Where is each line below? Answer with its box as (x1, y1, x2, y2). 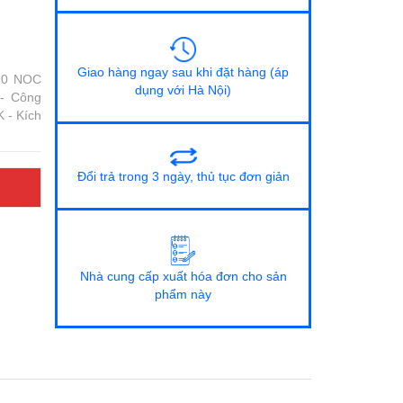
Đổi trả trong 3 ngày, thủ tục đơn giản (76, 169, 290, 184)
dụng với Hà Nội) (135, 83, 231, 97)
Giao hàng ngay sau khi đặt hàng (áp (77, 65, 289, 79)
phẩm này (155, 287, 211, 301)
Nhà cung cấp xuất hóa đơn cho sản (79, 269, 287, 283)
